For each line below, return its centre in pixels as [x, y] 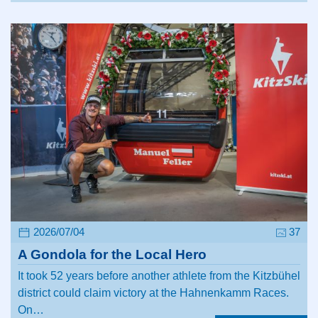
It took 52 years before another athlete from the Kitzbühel [159, 275]
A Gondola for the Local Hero [112, 254]
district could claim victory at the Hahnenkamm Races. [153, 292]
